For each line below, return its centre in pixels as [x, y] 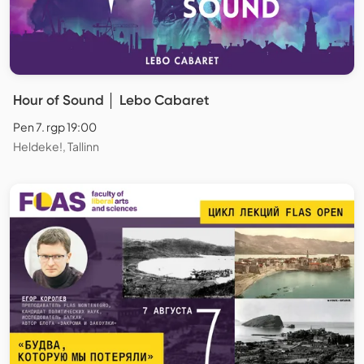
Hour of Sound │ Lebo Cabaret [111, 100]
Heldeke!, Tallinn [56, 146]
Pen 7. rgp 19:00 [55, 126]
